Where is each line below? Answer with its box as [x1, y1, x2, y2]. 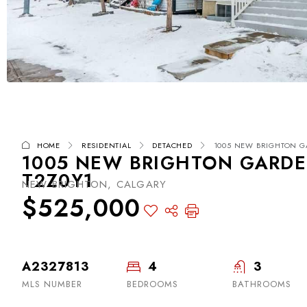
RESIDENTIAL [81, 139, 132, 151]
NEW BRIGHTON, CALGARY [22, 176, 167, 192]
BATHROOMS [232, 277, 291, 291]
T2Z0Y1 [22, 167, 94, 194]
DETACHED [152, 139, 193, 151]
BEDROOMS [127, 277, 179, 291]
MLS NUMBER [22, 277, 82, 291]
